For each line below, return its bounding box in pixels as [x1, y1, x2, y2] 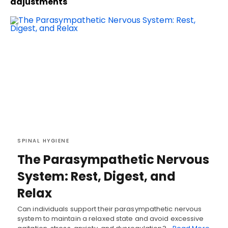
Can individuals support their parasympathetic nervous [17, 204, 202, 214]
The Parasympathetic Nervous [17, 151, 209, 168]
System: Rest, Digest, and [17, 167, 176, 185]
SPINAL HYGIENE [17, 136, 69, 145]
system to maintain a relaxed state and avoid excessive [17, 213, 204, 223]
